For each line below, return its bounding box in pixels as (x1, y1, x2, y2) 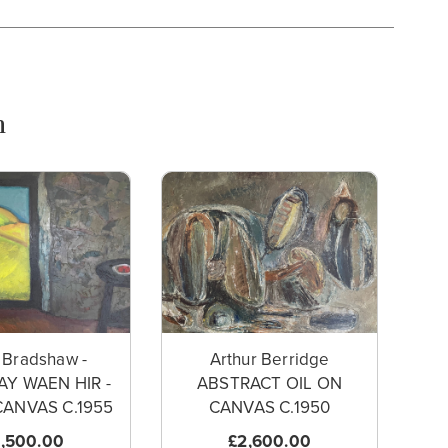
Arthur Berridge (209, 349, 330, 371)
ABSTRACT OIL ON (197, 373, 343, 395)
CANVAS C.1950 (208, 397, 331, 419)
